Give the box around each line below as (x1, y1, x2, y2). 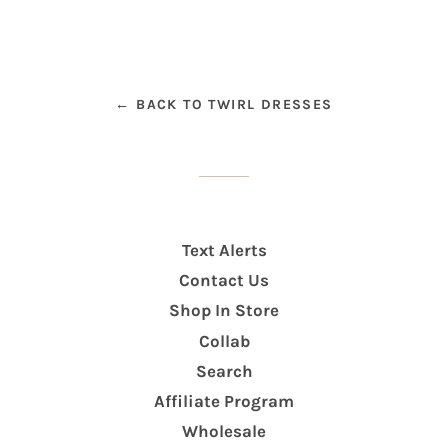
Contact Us (179, 270, 269, 291)
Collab (198, 330, 250, 351)
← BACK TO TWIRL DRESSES (115, 95, 333, 113)
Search (195, 360, 253, 381)
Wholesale (182, 421, 266, 442)
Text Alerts (181, 239, 267, 260)
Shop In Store (169, 300, 279, 321)
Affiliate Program (154, 391, 294, 412)
